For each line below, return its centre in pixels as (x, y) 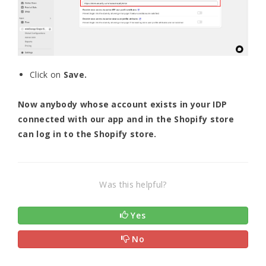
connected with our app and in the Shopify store (126, 119)
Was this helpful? (133, 185)
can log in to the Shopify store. (87, 134)
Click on (47, 75)
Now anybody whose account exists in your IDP (123, 104)
